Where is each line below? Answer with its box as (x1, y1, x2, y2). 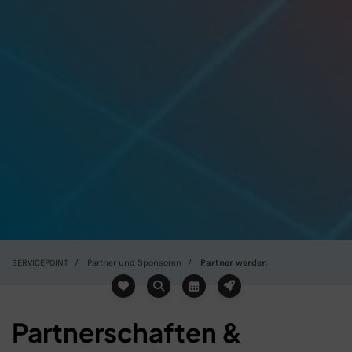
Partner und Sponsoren (87, 257, 181, 269)
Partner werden (200, 257, 267, 269)
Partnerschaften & (12, 316, 242, 349)
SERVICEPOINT (12, 257, 68, 269)
